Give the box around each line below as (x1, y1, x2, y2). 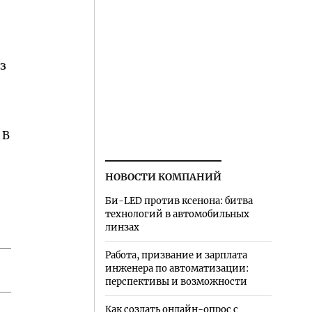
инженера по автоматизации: (104, 263, 249, 275)
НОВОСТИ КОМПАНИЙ (104, 171, 221, 184)
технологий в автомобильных (104, 208, 249, 221)
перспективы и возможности (104, 276, 247, 288)
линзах (104, 221, 139, 234)
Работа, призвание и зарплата (104, 249, 247, 262)
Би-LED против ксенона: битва (104, 195, 253, 208)
